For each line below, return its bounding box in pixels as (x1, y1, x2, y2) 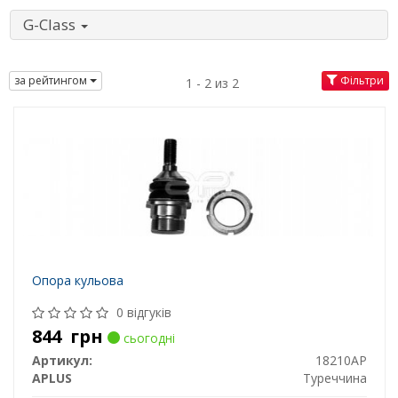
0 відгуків (115, 304, 171, 322)
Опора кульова (31, 272, 123, 290)
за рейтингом (14, 72, 90, 88)
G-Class (23, 14, 79, 36)
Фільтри (338, 72, 384, 88)
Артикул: (31, 352, 92, 370)
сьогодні (119, 330, 175, 347)
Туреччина (302, 370, 367, 387)
